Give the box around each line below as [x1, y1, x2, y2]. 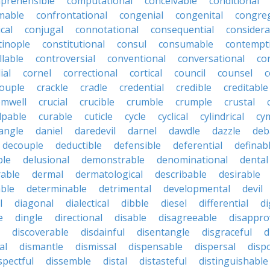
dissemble [46, 254, 91, 268]
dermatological [75, 168, 143, 181]
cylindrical [200, 110, 244, 123]
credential [119, 81, 164, 94]
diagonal [14, 196, 54, 210]
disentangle [137, 225, 190, 239]
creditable [224, 81, 268, 94]
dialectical [66, 196, 109, 210]
